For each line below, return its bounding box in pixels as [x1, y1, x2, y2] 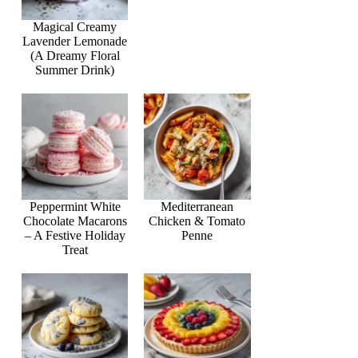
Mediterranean [161, 199, 234, 213]
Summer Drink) [35, 62, 115, 77]
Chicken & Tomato [149, 213, 246, 228]
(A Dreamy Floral [30, 48, 120, 62]
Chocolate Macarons [22, 213, 127, 228]
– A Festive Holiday [24, 228, 125, 242]
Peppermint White [29, 199, 121, 213]
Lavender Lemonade [22, 34, 128, 48]
